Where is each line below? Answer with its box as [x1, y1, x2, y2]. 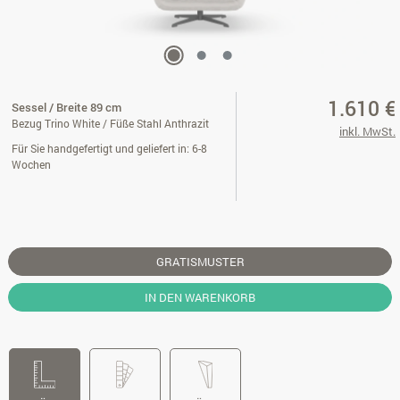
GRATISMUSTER [155, 254, 245, 270]
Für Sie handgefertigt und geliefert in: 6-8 [12, 141, 207, 155]
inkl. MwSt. [338, 123, 396, 139]
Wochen [12, 157, 51, 171]
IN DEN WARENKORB [145, 289, 255, 305]
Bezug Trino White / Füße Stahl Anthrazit [12, 117, 209, 130]
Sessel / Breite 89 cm [12, 99, 121, 115]
